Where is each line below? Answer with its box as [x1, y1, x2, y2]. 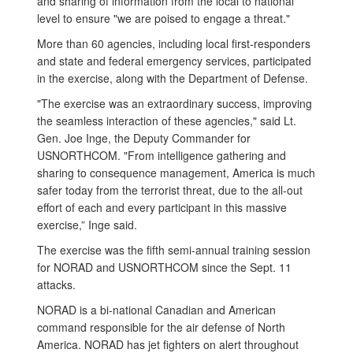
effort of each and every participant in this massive [37, 199, 287, 215]
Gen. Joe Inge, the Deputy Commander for [37, 130, 251, 146]
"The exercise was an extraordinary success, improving [37, 95, 312, 111]
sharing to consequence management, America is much [37, 165, 315, 180]
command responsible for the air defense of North [37, 319, 285, 335]
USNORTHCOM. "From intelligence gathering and [37, 147, 286, 163]
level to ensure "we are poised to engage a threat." [37, 10, 290, 26]
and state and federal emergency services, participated [37, 53, 311, 69]
